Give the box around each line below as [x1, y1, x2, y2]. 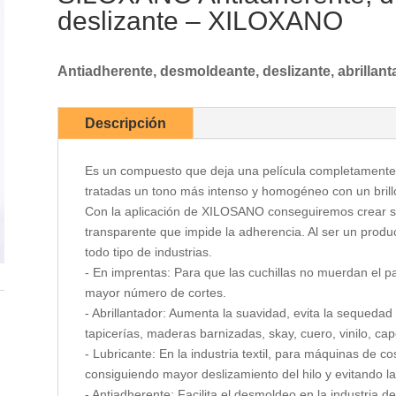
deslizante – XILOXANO [57, 6, 343, 36]
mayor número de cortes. [84, 286, 226, 301]
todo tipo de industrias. [84, 245, 212, 260]
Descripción [84, 116, 166, 132]
